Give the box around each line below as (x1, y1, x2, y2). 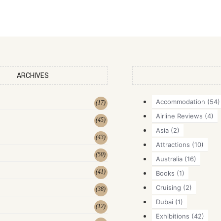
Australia (155, 154, 183, 163)
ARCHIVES (16, 71, 49, 79)
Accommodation (155, 97, 205, 106)
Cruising (155, 183, 181, 191)
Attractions (155, 140, 190, 148)
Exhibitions (155, 212, 189, 220)
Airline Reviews (155, 111, 203, 120)
